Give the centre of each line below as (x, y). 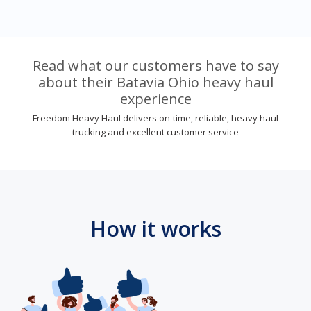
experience (155, 99)
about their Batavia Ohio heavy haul (155, 82)
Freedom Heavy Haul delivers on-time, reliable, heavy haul (155, 118)
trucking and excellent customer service (155, 132)
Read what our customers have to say (155, 65)
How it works (155, 228)
